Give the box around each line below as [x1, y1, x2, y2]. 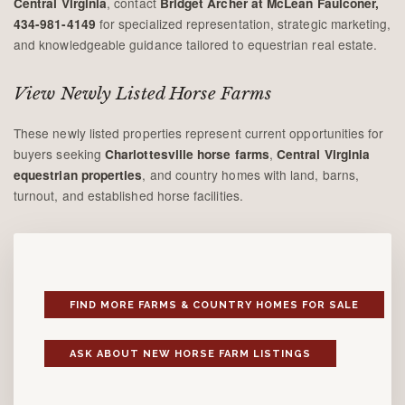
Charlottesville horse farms [105, 146, 269, 163]
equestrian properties [14, 166, 143, 184]
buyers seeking [14, 145, 106, 163]
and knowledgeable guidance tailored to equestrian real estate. [14, 35, 378, 53]
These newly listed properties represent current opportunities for [14, 124, 384, 142]
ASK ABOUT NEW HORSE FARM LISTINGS [70, 348, 311, 360]
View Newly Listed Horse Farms [14, 83, 272, 104]
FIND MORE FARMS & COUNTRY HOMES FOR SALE [70, 299, 359, 311]
